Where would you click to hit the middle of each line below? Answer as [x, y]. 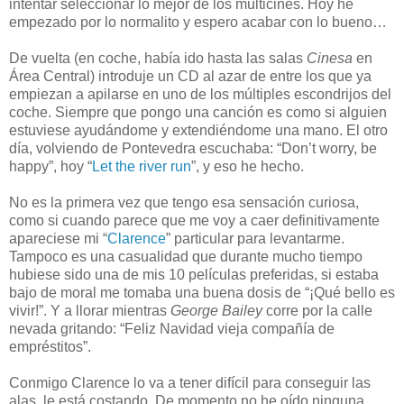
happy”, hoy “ [50, 166]
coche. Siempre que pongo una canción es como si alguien [198, 112]
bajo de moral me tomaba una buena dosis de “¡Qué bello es [202, 292]
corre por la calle [317, 310]
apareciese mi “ [58, 238]
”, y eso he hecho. [248, 166]
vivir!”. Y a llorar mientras [90, 310]
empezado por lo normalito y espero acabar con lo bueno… [198, 22]
